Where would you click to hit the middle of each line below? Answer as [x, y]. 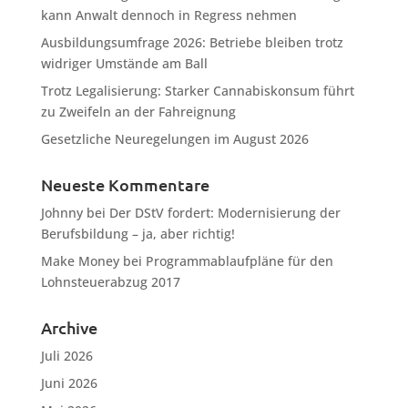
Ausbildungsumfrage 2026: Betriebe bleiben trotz [192, 42]
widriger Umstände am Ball [124, 63]
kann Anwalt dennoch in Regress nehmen [168, 15]
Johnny [61, 213]
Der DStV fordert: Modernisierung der [224, 213]
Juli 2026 [66, 356]
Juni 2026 [69, 383]
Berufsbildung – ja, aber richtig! [138, 234]
